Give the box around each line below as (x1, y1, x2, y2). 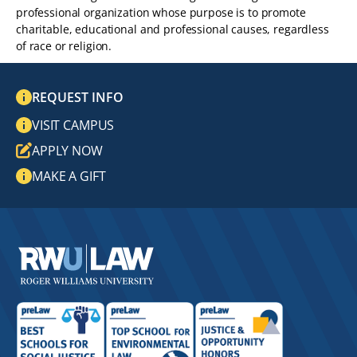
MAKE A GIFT (32, 167, 106, 185)
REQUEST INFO (32, 88, 124, 106)
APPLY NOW (32, 142, 103, 159)
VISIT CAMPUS (32, 116, 115, 134)
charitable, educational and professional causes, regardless (16, 22, 329, 37)
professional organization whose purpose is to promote (16, 5, 306, 20)
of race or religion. (16, 38, 116, 53)
